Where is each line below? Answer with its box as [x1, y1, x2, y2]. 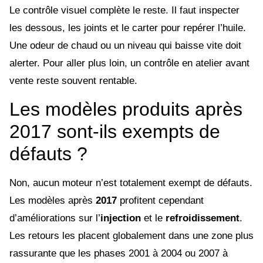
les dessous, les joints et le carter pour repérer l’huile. [9, 22, 246, 33]
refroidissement [166, 213, 240, 224]
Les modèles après [9, 195, 96, 207]
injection [100, 213, 141, 224]
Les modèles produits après [9, 99, 242, 120]
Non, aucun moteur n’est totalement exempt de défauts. [9, 177, 252, 189]
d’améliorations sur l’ [9, 213, 100, 224]
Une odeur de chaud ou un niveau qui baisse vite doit [9, 39, 241, 51]
